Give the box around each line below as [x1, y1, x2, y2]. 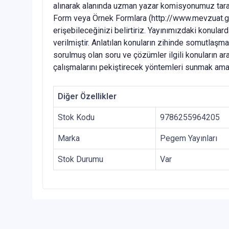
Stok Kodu [58, 112, 95, 123]
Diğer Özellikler [58, 91, 117, 102]
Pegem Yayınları [160, 133, 217, 144]
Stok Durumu [58, 154, 103, 165]
